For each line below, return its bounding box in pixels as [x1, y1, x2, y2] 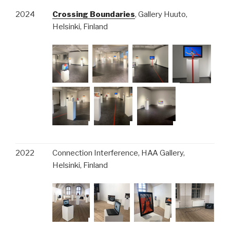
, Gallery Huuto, [135, 10, 187, 19]
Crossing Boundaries [52, 10, 135, 19]
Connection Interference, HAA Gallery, [52, 148, 185, 158]
